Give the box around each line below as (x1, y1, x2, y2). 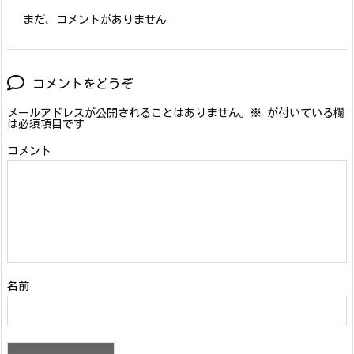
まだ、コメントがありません (23, 14, 167, 26)
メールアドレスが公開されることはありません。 (7, 107, 250, 119)
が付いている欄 (262, 107, 345, 119)
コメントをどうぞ (32, 77, 134, 91)
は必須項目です (7, 119, 85, 130)
